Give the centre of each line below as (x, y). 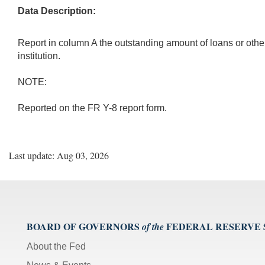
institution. (39, 56)
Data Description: (57, 11)
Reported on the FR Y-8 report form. (96, 108)
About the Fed (56, 246)
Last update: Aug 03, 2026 (59, 155)
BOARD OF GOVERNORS (83, 226)
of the (153, 226)
